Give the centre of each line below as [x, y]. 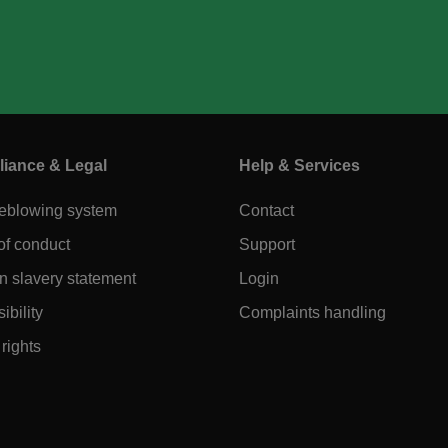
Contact [266, 211]
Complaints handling [312, 313]
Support [267, 245]
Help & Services [299, 166]
